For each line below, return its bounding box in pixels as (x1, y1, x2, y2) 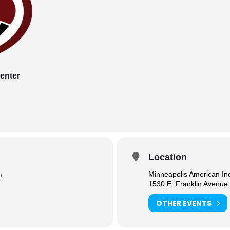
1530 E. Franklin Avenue (148, 180, 228, 188)
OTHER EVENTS (156, 198, 212, 208)
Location (148, 152, 187, 162)
